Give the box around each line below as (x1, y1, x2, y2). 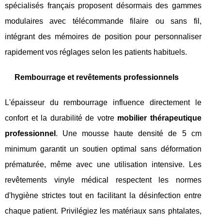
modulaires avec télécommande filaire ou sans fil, (5, 17, 201, 25)
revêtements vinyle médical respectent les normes (5, 176, 201, 184)
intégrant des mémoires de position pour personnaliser (5, 32, 201, 41)
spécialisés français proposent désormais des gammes (5, 1, 201, 10)
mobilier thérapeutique (117, 114, 201, 122)
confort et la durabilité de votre (5, 114, 118, 122)
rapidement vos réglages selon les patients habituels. (5, 48, 187, 56)
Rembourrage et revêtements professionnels (15, 73, 179, 81)
